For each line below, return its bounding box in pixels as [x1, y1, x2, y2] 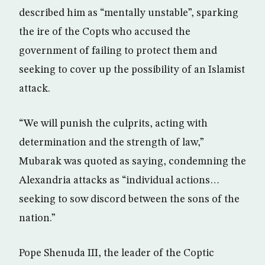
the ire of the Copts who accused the [19, 27, 190, 37]
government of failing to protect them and [19, 46, 217, 56]
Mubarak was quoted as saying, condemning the [19, 156, 246, 167]
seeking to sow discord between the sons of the [19, 194, 240, 205]
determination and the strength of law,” [19, 137, 204, 148]
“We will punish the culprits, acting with [19, 118, 208, 129]
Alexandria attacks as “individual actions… [19, 175, 219, 186]
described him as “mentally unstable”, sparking [19, 8, 238, 18]
